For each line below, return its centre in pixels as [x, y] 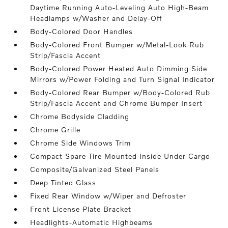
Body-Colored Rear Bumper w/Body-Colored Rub [120, 92]
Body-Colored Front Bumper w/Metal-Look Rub [117, 45]
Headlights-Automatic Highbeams [92, 222]
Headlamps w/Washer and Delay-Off [96, 18]
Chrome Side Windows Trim [81, 143]
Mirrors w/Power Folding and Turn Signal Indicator [123, 79]
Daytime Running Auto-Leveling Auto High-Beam [120, 7]
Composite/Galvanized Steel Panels [95, 169]
